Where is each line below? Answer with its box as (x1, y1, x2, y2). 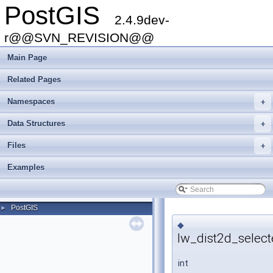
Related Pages (7, 75, 61, 84)
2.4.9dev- (115, 13, 169, 27)
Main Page (7, 53, 47, 62)
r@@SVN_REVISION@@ (4, 30, 154, 44)
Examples (7, 163, 44, 172)
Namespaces (7, 97, 55, 106)
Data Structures (7, 119, 65, 128)
